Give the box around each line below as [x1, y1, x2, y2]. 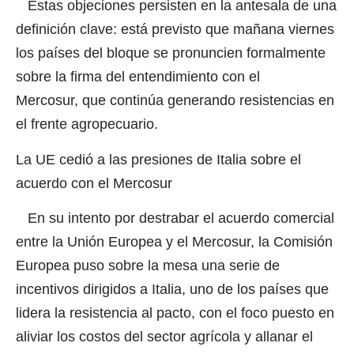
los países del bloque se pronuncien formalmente [16, 45, 326, 62]
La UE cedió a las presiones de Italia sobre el [16, 151, 301, 168]
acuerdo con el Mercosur [16, 175, 172, 191]
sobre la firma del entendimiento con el [16, 69, 260, 85]
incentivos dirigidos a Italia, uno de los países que [16, 281, 329, 298]
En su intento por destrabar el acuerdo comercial [16, 210, 334, 227]
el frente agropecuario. [16, 116, 158, 133]
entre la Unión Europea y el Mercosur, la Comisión [16, 234, 333, 250]
